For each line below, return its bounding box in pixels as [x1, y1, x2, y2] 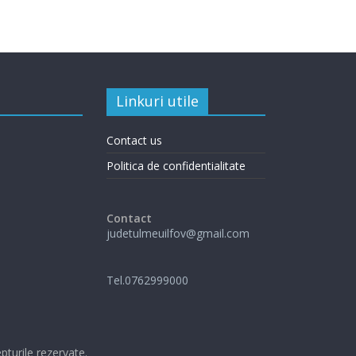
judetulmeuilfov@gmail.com [106, 225, 250, 241]
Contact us [106, 132, 162, 148]
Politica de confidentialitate [106, 157, 246, 173]
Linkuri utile [116, 91, 199, 110]
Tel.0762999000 [106, 272, 188, 288]
